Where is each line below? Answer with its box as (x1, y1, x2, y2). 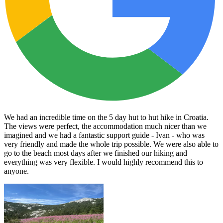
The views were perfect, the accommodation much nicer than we (4, 121, 207, 130)
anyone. (4, 166, 29, 175)
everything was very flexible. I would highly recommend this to (4, 157, 203, 166)
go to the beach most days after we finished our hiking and (4, 148, 187, 157)
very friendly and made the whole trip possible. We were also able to (4, 139, 219, 148)
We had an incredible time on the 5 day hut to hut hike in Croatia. (4, 112, 209, 121)
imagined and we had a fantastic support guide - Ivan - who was (4, 130, 205, 139)
